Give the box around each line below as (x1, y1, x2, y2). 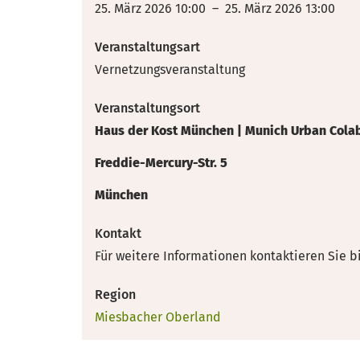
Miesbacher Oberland (95, 309, 221, 325)
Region (95, 287, 136, 302)
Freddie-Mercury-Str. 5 (95, 155, 227, 170)
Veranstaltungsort (95, 100, 200, 116)
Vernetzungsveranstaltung (95, 62, 245, 77)
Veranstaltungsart (95, 39, 200, 55)
